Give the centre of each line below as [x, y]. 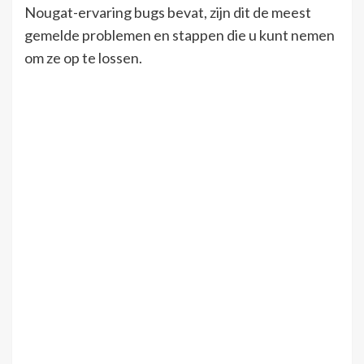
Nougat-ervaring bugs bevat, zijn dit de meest [168, 12]
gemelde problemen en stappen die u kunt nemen [180, 35]
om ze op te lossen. [83, 57]
